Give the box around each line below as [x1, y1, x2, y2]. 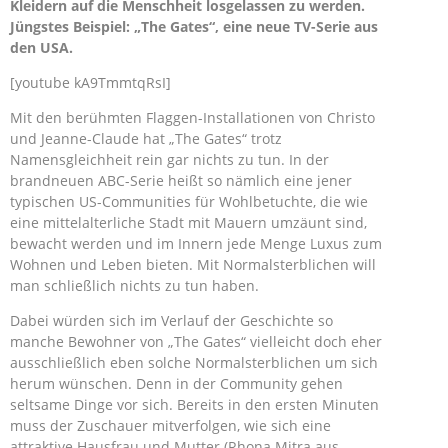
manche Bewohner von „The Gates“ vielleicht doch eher [10, 332, 382, 351]
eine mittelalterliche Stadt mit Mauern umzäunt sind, [10, 213, 367, 232]
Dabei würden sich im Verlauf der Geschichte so [10, 311, 333, 330]
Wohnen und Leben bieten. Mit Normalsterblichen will [10, 255, 376, 274]
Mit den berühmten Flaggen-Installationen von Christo [10, 108, 375, 127]
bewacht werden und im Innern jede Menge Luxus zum [10, 234, 382, 253]
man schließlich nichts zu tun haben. [10, 276, 259, 295]
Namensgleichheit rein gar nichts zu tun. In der [10, 150, 329, 169]
